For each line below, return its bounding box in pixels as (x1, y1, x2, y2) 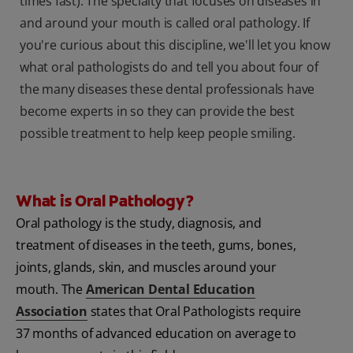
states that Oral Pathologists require (87, 303, 302, 321)
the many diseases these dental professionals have (20, 80, 315, 98)
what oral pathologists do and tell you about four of (20, 58, 318, 76)
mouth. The (16, 281, 86, 299)
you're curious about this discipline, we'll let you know (20, 36, 330, 54)
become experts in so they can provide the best (20, 102, 295, 121)
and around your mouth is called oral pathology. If (20, 14, 310, 32)
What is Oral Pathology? (16, 191, 194, 212)
